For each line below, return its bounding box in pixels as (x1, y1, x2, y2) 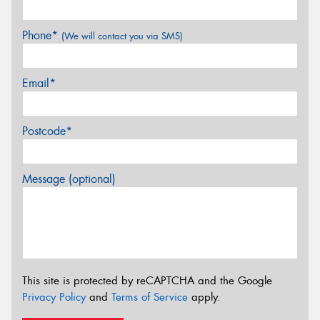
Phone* (22, 28, 61, 44)
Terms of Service (111, 289, 188, 304)
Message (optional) (22, 171, 116, 187)
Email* (22, 76, 56, 91)
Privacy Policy (22, 289, 86, 304)
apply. (188, 289, 221, 304)
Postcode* (22, 124, 72, 139)
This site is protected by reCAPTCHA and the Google (22, 273, 272, 288)
